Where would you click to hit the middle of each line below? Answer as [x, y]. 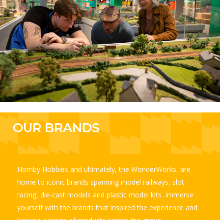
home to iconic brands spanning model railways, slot [100, 182]
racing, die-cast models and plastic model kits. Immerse [105, 195]
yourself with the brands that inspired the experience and [107, 208]
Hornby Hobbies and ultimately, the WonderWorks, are [104, 169]
